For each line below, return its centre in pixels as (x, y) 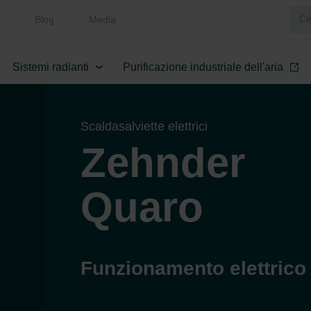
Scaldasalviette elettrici (144, 126)
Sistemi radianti (51, 67)
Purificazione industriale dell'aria (203, 67)
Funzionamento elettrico (194, 268)
